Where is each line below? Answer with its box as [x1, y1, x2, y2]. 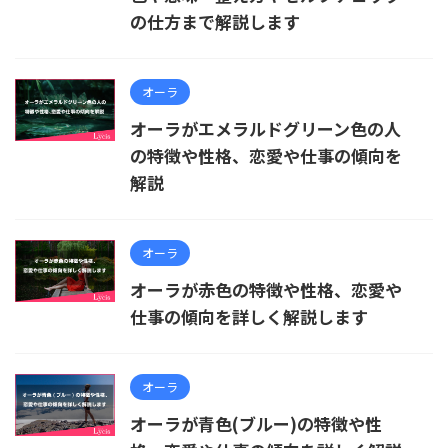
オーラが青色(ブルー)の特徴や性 [130, 410, 382, 436]
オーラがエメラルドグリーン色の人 [130, 115, 401, 141]
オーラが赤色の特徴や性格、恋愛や [130, 276, 402, 302]
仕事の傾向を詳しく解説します [130, 303, 368, 329]
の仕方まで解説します [130, 8, 300, 34]
